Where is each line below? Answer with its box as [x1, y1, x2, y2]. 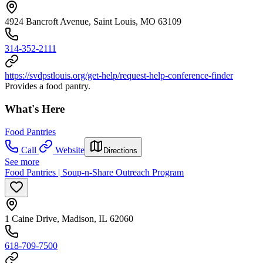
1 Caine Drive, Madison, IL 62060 [5, 213, 133, 224]
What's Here [5, 102, 65, 115]
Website [55, 144, 85, 155]
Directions [103, 146, 137, 155]
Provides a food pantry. [5, 81, 90, 92]
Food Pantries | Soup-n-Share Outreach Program [5, 167, 184, 177]
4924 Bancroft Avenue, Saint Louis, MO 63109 [5, 16, 181, 27]
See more [5, 156, 39, 167]
